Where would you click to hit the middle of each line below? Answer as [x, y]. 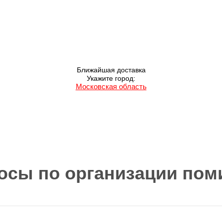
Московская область [111, 87]
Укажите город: [111, 79]
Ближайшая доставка [111, 70]
